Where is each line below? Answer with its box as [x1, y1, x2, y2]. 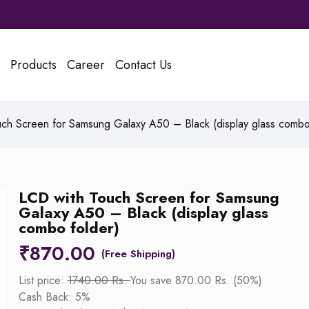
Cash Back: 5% [18, 289, 90, 306]
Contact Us [114, 56, 172, 74]
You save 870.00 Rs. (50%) [130, 272, 262, 289]
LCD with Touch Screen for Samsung [18, 186, 279, 209]
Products [10, 56, 57, 74]
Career [66, 56, 105, 74]
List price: [18, 272, 68, 289]
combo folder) [18, 217, 119, 239]
